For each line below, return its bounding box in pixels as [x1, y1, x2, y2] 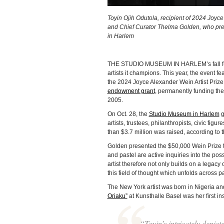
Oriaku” [107, 192, 127, 199]
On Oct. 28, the [107, 110, 149, 117]
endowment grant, [107, 87, 156, 94]
